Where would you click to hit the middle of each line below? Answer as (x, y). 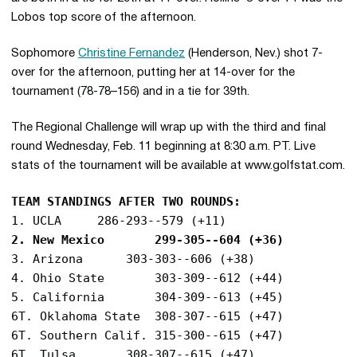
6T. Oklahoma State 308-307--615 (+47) (76, 316)
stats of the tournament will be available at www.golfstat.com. (178, 166)
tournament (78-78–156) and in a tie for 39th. (130, 92)
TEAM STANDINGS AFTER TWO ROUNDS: (126, 202)
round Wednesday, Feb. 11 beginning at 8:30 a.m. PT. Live (163, 147)
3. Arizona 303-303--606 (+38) (47, 259)
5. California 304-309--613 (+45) (58, 297)
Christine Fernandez (131, 53)
